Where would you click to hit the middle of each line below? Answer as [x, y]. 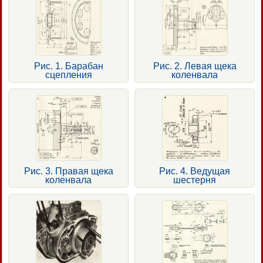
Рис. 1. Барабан [68, 66]
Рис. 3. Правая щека [68, 171]
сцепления [68, 75]
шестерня [195, 180]
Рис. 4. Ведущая [195, 171]
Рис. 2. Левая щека [195, 66]
